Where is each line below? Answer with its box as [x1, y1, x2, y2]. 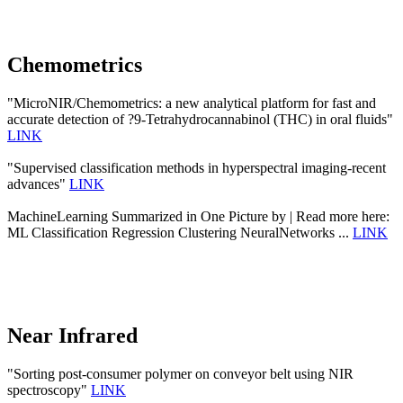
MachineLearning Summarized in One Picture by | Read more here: [7, 208, 390, 224]
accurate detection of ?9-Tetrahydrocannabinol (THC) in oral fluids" [7, 111, 393, 127]
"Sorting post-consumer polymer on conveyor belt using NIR [7, 365, 354, 381]
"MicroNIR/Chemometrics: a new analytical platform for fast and [7, 94, 376, 111]
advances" [7, 175, 69, 192]
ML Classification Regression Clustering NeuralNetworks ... [7, 224, 353, 240]
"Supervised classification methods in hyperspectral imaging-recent [7, 159, 386, 175]
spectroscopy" [7, 381, 91, 398]
